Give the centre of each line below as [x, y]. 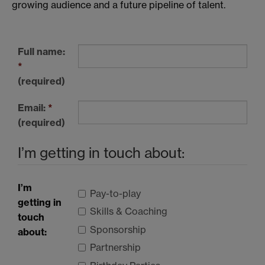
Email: [33, 107]
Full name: [41, 51]
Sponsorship [118, 229]
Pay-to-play [115, 193]
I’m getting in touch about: [101, 153]
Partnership [115, 248]
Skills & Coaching [129, 211]
